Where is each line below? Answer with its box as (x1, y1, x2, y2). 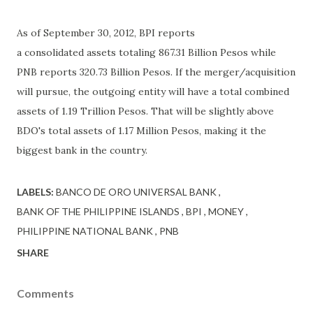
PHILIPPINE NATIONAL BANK (17, 225, 155, 237)
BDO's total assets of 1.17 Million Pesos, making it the (17, 124, 266, 137)
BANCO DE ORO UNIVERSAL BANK (56, 186, 219, 198)
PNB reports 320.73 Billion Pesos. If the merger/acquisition (17, 66, 296, 78)
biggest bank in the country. (17, 144, 147, 156)
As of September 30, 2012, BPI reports (17, 27, 195, 39)
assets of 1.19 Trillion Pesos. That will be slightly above (17, 105, 274, 117)
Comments (17, 286, 74, 300)
